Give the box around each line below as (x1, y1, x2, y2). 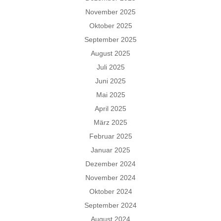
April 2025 (95, 104, 126, 112)
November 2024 (85, 173, 136, 182)
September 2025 (84, 35, 137, 43)
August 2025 (91, 49, 130, 57)
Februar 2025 (89, 132, 132, 140)
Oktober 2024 (89, 187, 132, 195)
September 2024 (84, 201, 137, 209)
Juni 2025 (95, 76, 126, 85)
